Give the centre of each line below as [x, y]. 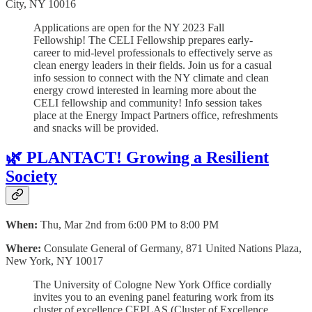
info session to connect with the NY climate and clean [151, 77]
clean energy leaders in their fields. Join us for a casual [153, 65]
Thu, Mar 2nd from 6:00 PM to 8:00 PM [130, 224]
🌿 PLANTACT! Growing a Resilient [137, 157]
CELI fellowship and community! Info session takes [148, 102]
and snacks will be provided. [96, 127]
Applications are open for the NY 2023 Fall [129, 27]
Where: [25, 248]
